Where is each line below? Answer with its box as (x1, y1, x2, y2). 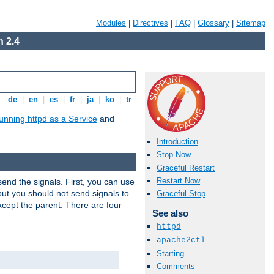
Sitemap (236, 18, 265, 28)
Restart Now (157, 176, 200, 185)
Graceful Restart (157, 163, 215, 172)
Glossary (198, 18, 229, 28)
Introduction (157, 137, 198, 147)
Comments (157, 261, 195, 271)
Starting (157, 248, 184, 258)
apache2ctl (157, 235, 206, 245)
